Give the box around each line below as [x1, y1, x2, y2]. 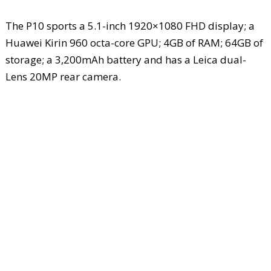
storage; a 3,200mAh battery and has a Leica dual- [5, 52, 246, 67]
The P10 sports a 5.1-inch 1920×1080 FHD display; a [5, 18, 255, 33]
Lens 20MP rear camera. [5, 69, 121, 83]
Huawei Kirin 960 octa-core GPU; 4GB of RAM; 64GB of [5, 35, 263, 50]
